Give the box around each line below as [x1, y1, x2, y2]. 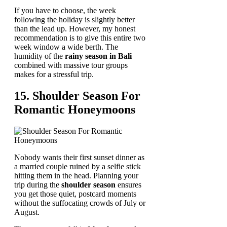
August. [14, 207, 40, 216]
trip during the [14, 180, 61, 189]
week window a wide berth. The [14, 42, 118, 51]
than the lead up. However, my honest [14, 24, 135, 33]
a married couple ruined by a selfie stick [14, 162, 141, 171]
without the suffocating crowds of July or [14, 198, 145, 207]
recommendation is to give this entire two [14, 33, 145, 42]
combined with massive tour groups [14, 60, 128, 69]
